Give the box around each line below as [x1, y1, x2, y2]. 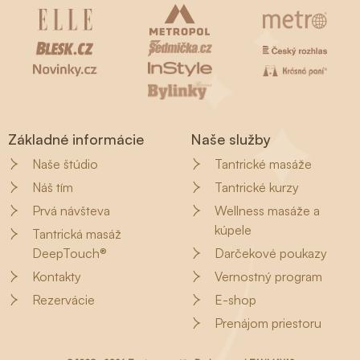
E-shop [214, 292, 256, 309]
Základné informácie [8, 130, 144, 149]
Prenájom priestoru [214, 315, 321, 332]
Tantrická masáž [32, 226, 121, 243]
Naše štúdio [32, 156, 98, 173]
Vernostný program [214, 268, 322, 285]
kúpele [214, 222, 252, 239]
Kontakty [32, 268, 81, 285]
